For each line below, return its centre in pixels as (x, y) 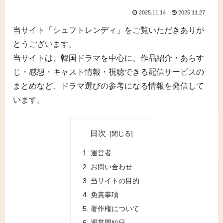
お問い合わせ (111, 167)
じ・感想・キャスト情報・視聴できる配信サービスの (109, 72)
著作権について (115, 208)
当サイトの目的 (115, 181)
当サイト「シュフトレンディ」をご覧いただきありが (109, 30)
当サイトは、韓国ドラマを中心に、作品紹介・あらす (109, 58)
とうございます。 (45, 44)
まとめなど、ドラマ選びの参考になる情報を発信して (109, 86)
